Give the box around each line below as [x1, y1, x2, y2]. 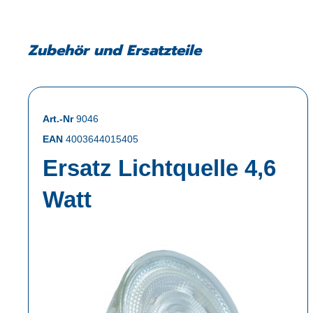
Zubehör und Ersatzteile [28, 38, 201, 61]
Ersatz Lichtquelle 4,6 [43, 155, 276, 182]
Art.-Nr [43, 113, 76, 125]
